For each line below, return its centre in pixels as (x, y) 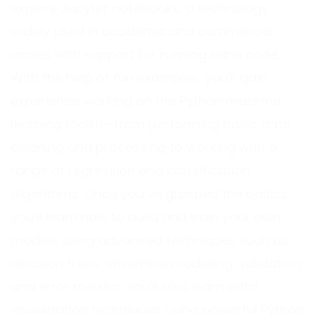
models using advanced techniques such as (149, 241)
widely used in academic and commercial (142, 32)
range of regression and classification (130, 172)
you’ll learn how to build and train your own (146, 218)
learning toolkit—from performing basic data (151, 125)
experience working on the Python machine (146, 102)
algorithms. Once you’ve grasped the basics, (150, 195)
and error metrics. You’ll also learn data (134, 288)
